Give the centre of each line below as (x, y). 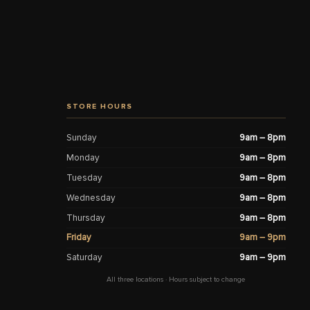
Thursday (86, 218)
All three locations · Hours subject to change (176, 279)
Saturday (84, 258)
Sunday (82, 137)
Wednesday (91, 198)
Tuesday (84, 177)
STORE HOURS (100, 106)
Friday (79, 238)
